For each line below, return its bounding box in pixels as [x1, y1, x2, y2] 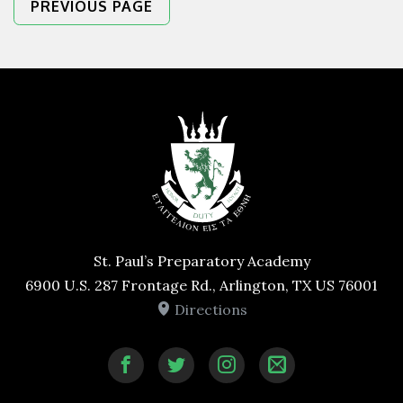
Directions [170, 300, 247, 318]
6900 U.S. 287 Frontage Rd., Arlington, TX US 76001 [25, 275, 378, 294]
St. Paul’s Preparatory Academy [93, 251, 310, 270]
